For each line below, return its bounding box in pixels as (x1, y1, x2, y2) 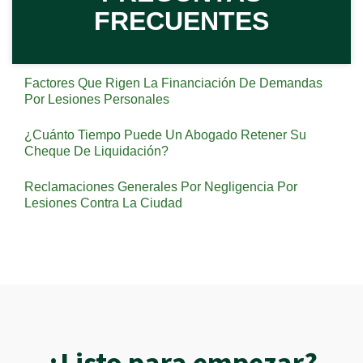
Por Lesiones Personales (24, 92, 169, 106)
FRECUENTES (94, 6, 269, 36)
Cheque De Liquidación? (24, 144, 169, 158)
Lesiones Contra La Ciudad (24, 196, 182, 210)
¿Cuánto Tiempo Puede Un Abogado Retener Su (24, 128, 306, 142)
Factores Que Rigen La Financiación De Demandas (24, 76, 322, 90)
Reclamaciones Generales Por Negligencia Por (24, 180, 297, 194)
